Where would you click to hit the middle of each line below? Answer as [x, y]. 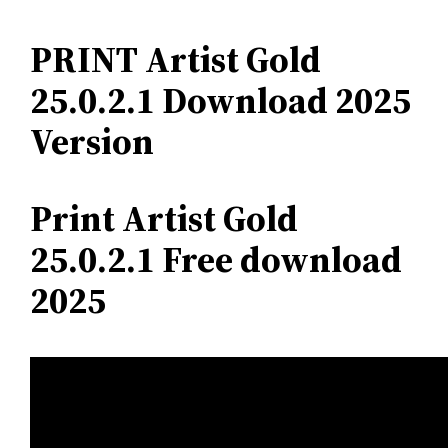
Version [92, 142]
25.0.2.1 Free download [216, 260]
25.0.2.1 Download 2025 [221, 101]
